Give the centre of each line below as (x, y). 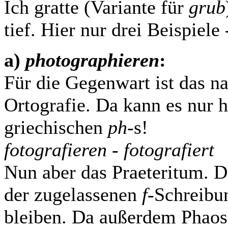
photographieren (92, 60)
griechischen (56, 127)
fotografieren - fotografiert (109, 150)
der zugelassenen (73, 194)
